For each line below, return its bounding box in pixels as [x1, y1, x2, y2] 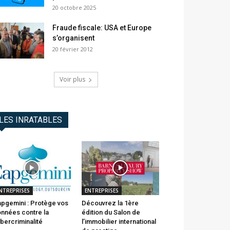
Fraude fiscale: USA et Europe [52, 24, 151, 32]
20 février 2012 [52, 45, 93, 53]
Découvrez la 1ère [81, 199, 139, 207]
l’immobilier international [81, 217, 156, 225]
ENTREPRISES [84, 186, 119, 194]
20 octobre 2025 [52, 4, 96, 12]
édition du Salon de [81, 208, 140, 216]
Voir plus [60, 75, 85, 84]
